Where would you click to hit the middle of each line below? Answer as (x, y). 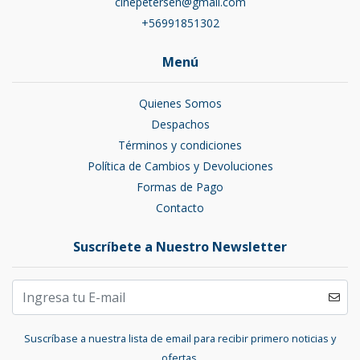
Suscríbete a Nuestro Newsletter (180, 247)
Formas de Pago (180, 187)
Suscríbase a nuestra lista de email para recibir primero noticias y (180, 339)
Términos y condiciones (180, 145)
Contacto (180, 208)
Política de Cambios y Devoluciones (180, 166)
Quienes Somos (180, 104)
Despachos (180, 125)
